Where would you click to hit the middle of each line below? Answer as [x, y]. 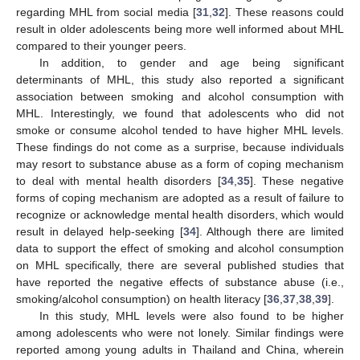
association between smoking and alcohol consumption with [180, 97]
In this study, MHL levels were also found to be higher [191, 316]
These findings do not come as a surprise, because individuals [180, 147]
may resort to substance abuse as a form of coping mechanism [180, 164]
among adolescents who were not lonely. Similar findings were [180, 333]
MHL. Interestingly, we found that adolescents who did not [180, 114]
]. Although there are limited [270, 232]
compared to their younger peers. [101, 46]
